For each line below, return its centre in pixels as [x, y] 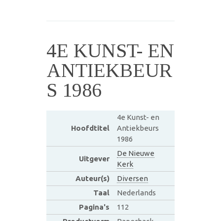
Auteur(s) [92, 178]
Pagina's [94, 207]
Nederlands [136, 192]
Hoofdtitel [90, 128]
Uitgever [94, 158]
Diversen [132, 178]
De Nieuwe [135, 153]
